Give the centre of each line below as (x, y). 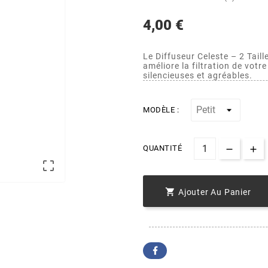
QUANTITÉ (162, 148)
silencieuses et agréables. (198, 76)
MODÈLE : (161, 110)
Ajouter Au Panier (215, 192)
